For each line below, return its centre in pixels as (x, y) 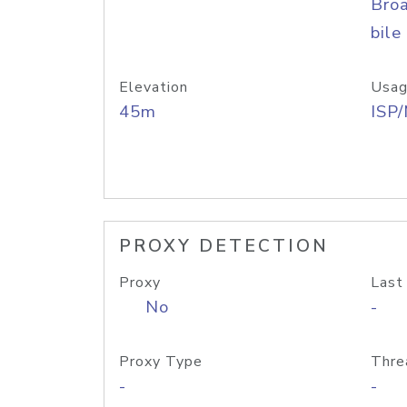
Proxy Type (161, 362)
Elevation (154, 87)
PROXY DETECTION (224, 246)
